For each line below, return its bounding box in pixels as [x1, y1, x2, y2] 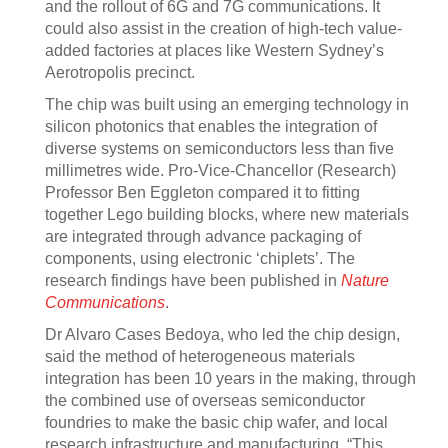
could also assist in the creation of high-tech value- [45, 20, 402, 37]
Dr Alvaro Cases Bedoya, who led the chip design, [45, 326, 400, 343]
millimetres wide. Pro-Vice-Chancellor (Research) [45, 162, 396, 179]
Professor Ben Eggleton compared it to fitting [45, 184, 360, 201]
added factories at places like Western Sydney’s [45, 42, 384, 59]
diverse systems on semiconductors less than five [45, 140, 394, 157]
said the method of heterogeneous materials [45, 348, 355, 365]
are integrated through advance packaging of [45, 228, 361, 245]
